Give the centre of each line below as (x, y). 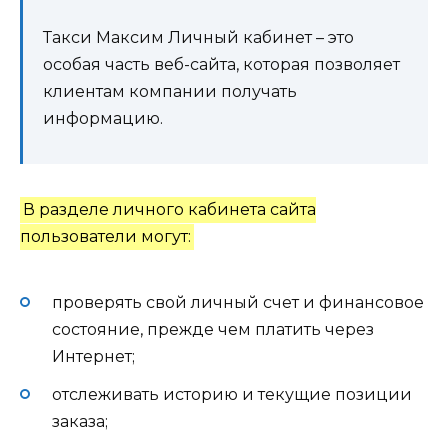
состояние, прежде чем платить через (213, 329)
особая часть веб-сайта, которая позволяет (221, 65)
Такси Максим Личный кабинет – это (198, 38)
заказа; (80, 421)
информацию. (103, 119)
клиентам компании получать (170, 92)
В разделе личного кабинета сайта (170, 210)
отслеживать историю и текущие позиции (232, 394)
